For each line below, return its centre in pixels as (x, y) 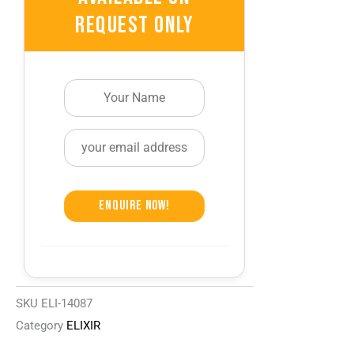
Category (40, 326)
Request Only (134, 25)
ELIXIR (83, 326)
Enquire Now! (134, 206)
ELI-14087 (67, 304)
